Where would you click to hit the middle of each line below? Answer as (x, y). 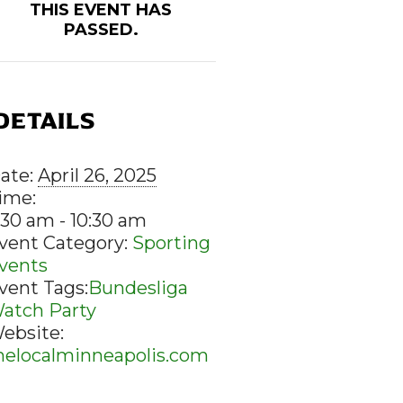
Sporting (171, 243)
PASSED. (101, 30)
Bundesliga (138, 288)
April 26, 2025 (97, 175)
